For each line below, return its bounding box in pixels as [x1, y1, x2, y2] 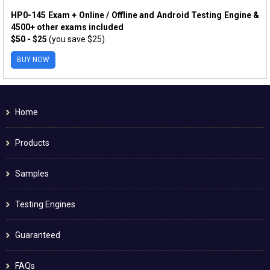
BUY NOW [17, 55, 49, 64]
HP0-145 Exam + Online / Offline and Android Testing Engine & [11, 10, 259, 20]
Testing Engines [15, 199, 75, 209]
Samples [15, 168, 49, 178]
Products [15, 137, 49, 148]
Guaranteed [15, 230, 60, 240]
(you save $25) [49, 34, 105, 44]
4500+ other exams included [11, 22, 124, 32]
